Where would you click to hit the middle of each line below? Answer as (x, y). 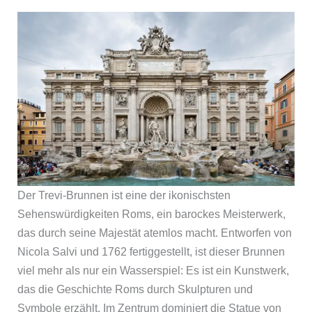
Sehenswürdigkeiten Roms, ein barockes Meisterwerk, (151, 214)
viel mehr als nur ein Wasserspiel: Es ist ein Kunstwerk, (153, 270)
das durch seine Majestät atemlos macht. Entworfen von (154, 233)
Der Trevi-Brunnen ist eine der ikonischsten (124, 195)
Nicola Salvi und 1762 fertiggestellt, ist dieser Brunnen (151, 251)
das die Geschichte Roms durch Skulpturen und (135, 289)
